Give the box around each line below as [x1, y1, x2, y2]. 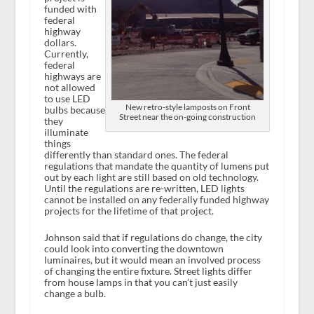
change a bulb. [43, 287, 106, 300]
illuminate [43, 125, 88, 138]
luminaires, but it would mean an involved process [43, 254, 261, 266]
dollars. [43, 36, 76, 48]
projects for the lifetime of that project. [43, 204, 214, 217]
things [43, 137, 71, 149]
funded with [43, 2, 97, 15]
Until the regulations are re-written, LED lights [43, 182, 245, 194]
